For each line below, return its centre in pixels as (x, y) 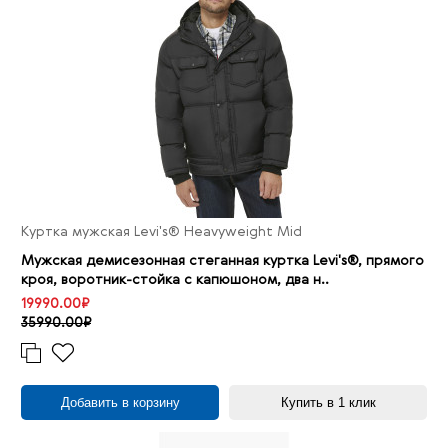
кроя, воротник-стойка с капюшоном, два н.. (175, 280)
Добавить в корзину (120, 403)
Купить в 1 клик (328, 403)
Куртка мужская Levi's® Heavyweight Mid (161, 232)
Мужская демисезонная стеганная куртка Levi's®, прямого (222, 261)
